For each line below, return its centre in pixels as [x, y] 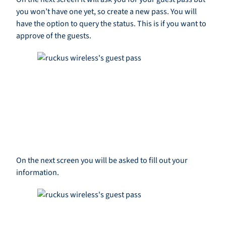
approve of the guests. [54, 36]
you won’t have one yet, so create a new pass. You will [106, 12]
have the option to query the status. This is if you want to [111, 24]
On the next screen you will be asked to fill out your [102, 161]
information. [38, 173]
